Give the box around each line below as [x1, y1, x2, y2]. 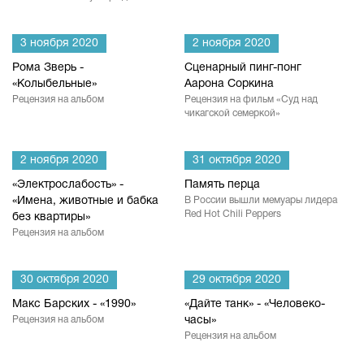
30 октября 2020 [20, 275, 109, 285]
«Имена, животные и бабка [12, 196, 158, 206]
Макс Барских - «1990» [12, 299, 136, 310]
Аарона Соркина [184, 79, 274, 89]
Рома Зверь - [12, 63, 84, 73]
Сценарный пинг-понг [184, 63, 301, 73]
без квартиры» [12, 212, 90, 223]
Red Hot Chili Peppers [184, 210, 281, 219]
